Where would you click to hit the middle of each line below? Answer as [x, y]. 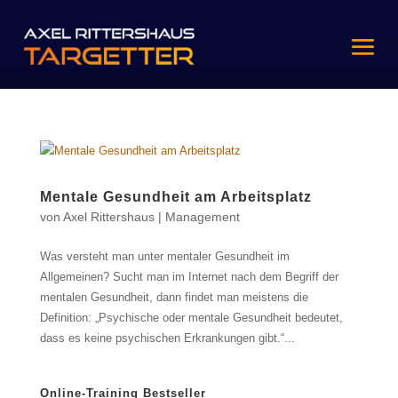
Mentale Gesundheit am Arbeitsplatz [175, 197]
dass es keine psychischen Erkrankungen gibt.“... [167, 338]
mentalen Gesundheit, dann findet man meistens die [174, 298]
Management [202, 217]
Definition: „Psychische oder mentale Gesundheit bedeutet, [191, 318]
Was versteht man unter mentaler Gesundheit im [164, 257]
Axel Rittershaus [108, 217]
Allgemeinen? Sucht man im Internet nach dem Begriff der [189, 277]
